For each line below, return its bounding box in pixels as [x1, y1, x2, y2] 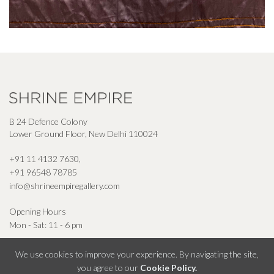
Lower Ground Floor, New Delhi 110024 [9, 128, 158, 139]
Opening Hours [9, 206, 66, 217]
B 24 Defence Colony [9, 116, 87, 127]
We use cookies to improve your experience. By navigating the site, [15, 249, 259, 259]
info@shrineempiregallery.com [9, 180, 120, 191]
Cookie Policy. [140, 262, 197, 273]
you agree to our [77, 262, 140, 273]
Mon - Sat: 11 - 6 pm [9, 219, 83, 230]
